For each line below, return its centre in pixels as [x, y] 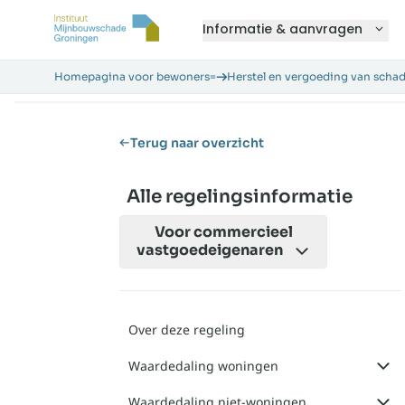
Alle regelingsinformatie [240, 197]
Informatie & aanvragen [282, 29]
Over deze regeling [187, 329]
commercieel [243, 232]
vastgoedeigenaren [211, 250]
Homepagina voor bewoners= [135, 76]
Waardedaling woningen [203, 365]
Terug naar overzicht [197, 143]
